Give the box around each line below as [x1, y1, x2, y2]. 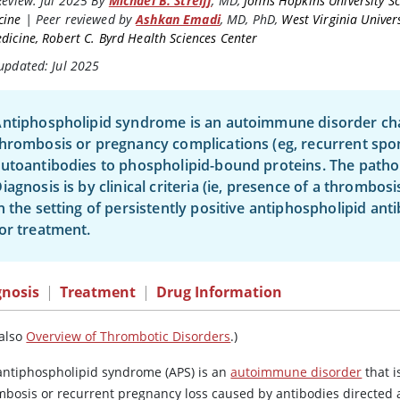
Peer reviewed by [35, 11, 132, 29]
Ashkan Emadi [136, 11, 221, 29]
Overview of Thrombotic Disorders [26, 328, 231, 346]
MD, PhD [227, 11, 276, 29]
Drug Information [156, 282, 283, 303]
